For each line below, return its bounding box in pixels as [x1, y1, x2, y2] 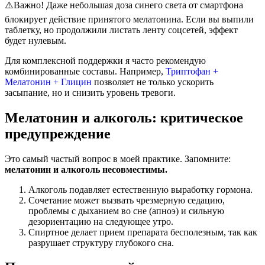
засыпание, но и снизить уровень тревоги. [5, 87, 176, 98]
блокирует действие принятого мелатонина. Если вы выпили [5, 14, 254, 24]
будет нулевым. [5, 35, 66, 46]
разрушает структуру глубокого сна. [28, 237, 174, 248]
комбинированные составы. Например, [5, 66, 163, 76]
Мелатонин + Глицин [5, 76, 92, 87]
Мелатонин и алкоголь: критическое [5, 109, 243, 125]
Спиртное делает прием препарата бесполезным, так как [28, 227, 257, 237]
